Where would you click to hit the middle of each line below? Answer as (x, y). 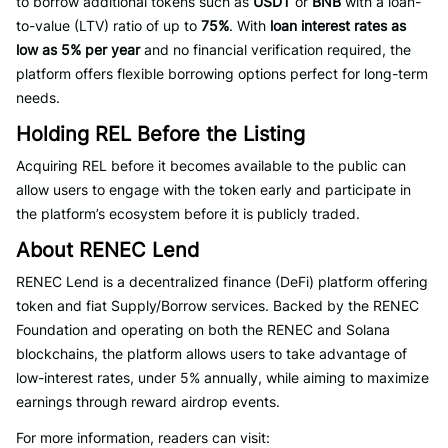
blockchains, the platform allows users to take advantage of (211, 353)
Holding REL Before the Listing (160, 134)
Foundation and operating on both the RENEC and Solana (203, 329)
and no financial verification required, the (275, 49)
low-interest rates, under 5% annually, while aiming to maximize (222, 377)
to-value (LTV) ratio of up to (108, 25)
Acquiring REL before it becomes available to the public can (211, 165)
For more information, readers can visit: (143, 437)
